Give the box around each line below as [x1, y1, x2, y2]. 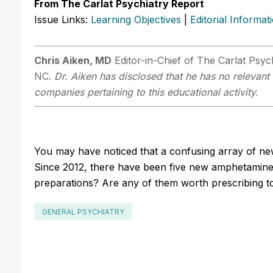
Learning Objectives [91, 13, 181, 26]
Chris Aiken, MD [34, 54, 112, 66]
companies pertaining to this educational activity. [34, 85, 258, 98]
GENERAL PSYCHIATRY [42, 207, 124, 216]
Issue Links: [34, 13, 91, 26]
